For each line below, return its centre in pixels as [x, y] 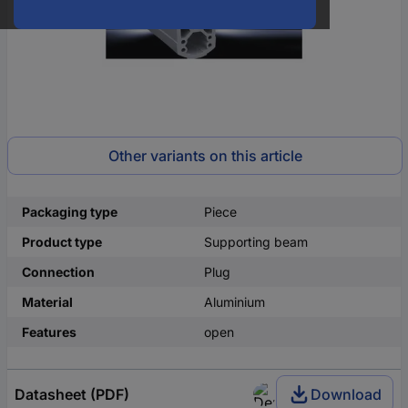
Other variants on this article [205, 156]
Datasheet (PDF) [72, 394]
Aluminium [235, 302]
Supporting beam [256, 242]
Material [47, 302]
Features [49, 332]
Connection [58, 272]
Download [346, 394]
